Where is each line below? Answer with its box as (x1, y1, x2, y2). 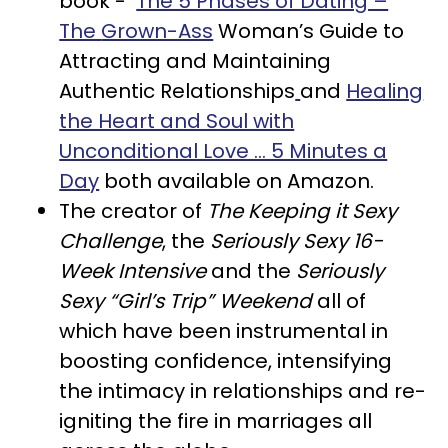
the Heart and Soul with (59, 106, 295, 135)
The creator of (59, 196, 208, 225)
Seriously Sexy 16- (210, 226, 384, 255)
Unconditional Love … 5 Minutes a (59, 136, 388, 165)
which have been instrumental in (59, 316, 389, 345)
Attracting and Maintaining (59, 46, 332, 75)
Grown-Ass (101, 16, 214, 45)
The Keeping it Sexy (207, 196, 398, 225)
